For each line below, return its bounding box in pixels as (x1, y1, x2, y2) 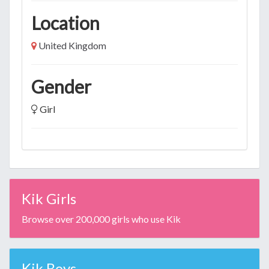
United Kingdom (38, 39, 106, 51)
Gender (31, 75, 91, 97)
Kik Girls (22, 190, 76, 207)
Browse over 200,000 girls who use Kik (22, 213, 181, 225)
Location (31, 11, 100, 34)
